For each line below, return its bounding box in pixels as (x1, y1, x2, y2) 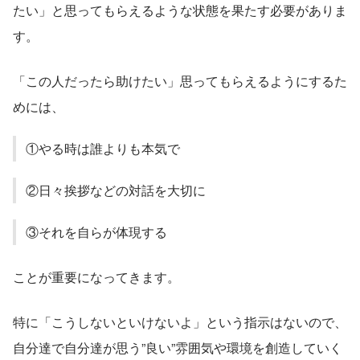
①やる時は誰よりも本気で (26, 138, 180, 157)
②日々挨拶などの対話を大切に (26, 180, 206, 199)
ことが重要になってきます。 (13, 267, 180, 286)
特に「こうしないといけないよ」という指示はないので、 (13, 312, 347, 331)
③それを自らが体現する (26, 222, 167, 241)
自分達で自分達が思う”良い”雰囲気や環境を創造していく (13, 337, 342, 357)
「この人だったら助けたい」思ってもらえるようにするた (13, 71, 347, 90)
